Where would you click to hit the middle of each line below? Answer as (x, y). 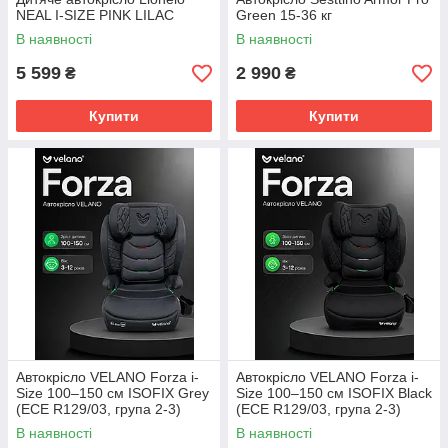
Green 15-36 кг (284, 15)
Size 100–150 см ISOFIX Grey (112, 393)
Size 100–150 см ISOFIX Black (334, 393)
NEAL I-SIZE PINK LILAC (95, 15)
